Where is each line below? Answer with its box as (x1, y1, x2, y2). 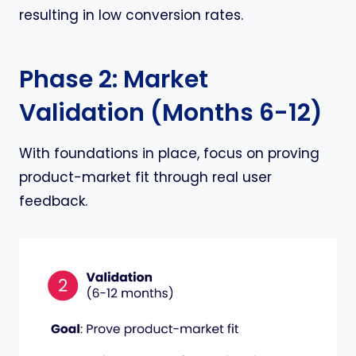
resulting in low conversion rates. (19, 6, 243, 25)
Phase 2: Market (19, 63, 208, 96)
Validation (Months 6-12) (19, 96, 323, 130)
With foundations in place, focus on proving (19, 144, 319, 163)
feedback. (19, 192, 87, 211)
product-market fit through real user (19, 168, 272, 187)
